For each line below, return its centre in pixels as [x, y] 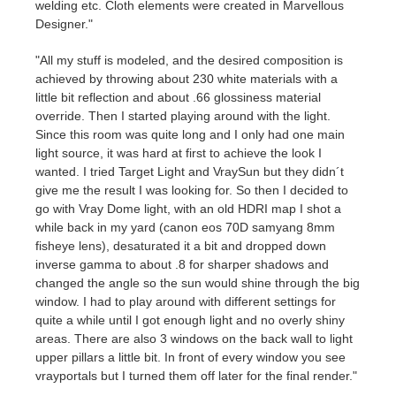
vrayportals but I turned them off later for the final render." [196, 375]
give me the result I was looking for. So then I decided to [192, 190]
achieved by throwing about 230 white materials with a [187, 78]
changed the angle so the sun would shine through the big [198, 282]
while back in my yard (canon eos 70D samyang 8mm [185, 227]
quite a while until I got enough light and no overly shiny [190, 320]
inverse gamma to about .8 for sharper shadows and [182, 264]
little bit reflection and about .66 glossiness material [178, 97]
